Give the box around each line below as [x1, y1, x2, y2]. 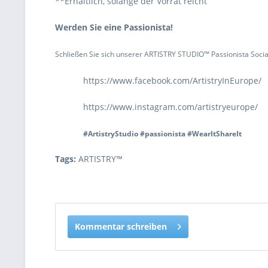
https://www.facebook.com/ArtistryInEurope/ [83, 75, 262, 86]
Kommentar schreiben [75, 221, 167, 232]
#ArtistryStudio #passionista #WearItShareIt [83, 129, 242, 139]
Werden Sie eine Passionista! [55, 22, 173, 33]
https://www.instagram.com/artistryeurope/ [83, 101, 258, 112]
